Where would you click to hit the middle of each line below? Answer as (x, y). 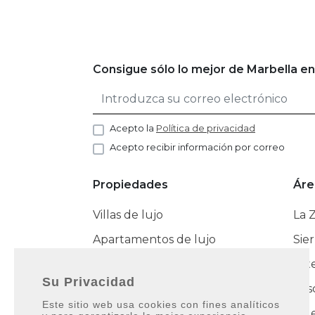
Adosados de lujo (141, 264)
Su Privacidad (89, 282)
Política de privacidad (206, 128)
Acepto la (133, 128)
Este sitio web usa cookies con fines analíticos (161, 304)
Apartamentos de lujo (154, 240)
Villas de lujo (128, 215)
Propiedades (130, 185)
